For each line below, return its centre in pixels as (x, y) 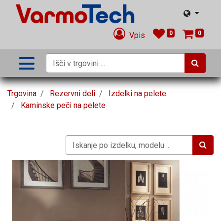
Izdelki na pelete (137, 93)
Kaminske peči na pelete (63, 105)
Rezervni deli (73, 93)
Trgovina (22, 93)
